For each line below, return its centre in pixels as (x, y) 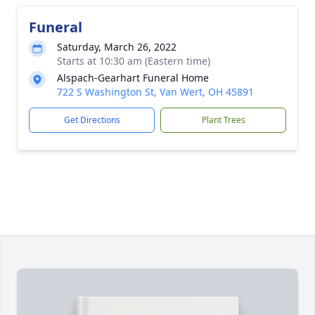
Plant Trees (223, 120)
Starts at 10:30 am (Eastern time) (134, 61)
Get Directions (92, 120)
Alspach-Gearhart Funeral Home (133, 78)
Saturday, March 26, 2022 (117, 47)
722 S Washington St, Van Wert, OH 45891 (155, 92)
